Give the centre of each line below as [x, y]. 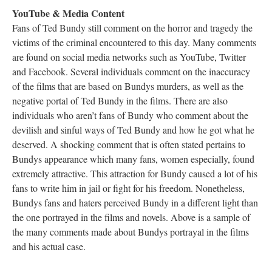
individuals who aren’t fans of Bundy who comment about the [130, 115]
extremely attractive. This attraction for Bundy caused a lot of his [135, 173]
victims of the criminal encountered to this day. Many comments [134, 42]
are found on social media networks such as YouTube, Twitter [129, 57]
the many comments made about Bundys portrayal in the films [131, 232]
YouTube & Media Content [68, 13]
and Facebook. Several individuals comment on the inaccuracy [131, 71]
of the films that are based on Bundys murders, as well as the [128, 86]
